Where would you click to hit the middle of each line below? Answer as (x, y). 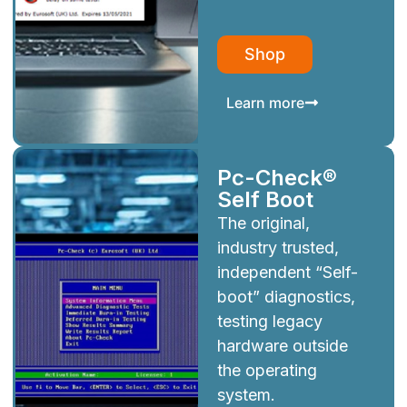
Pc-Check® (277, 178)
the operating (267, 371)
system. (246, 395)
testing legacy (269, 322)
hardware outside (282, 346)
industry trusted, (278, 248)
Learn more (265, 102)
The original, (263, 223)
